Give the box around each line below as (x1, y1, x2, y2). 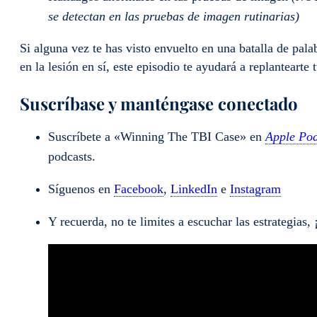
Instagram (230, 181, 281, 196)
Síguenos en (48, 181, 114, 196)
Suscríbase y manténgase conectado (20, 92, 298, 115)
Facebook (114, 181, 163, 196)
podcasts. (48, 149, 99, 163)
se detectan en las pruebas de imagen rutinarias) (48, 9, 299, 24)
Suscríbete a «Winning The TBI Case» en (48, 129, 265, 144)
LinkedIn (171, 181, 217, 196)
